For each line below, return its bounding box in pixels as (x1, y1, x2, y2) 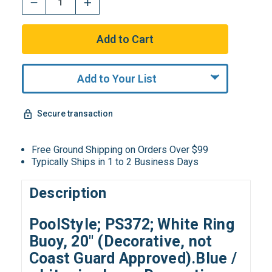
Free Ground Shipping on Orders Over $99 (32, 143, 209, 155)
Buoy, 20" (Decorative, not (29, 233, 212, 251)
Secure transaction (36, 109, 113, 119)
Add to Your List (77, 72, 157, 85)
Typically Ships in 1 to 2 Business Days (32, 155, 199, 168)
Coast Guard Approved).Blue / (29, 250, 237, 268)
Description (29, 185, 107, 202)
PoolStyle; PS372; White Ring (29, 216, 234, 234)
